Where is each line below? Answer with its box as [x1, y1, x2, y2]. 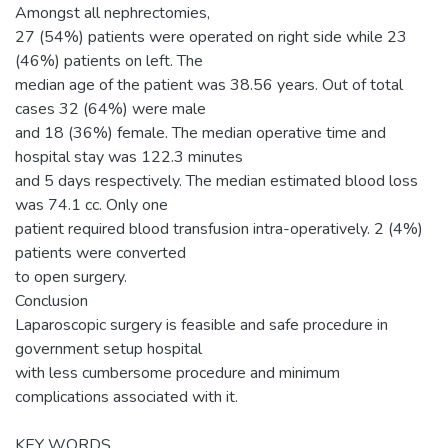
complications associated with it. [15, 385, 238, 408]
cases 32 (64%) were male [15, 97, 206, 120]
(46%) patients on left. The [15, 49, 203, 72]
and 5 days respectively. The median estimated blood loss [15, 169, 418, 192]
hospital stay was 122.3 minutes [15, 145, 243, 168]
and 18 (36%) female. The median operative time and [15, 121, 386, 144]
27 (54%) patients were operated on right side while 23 [15, 25, 407, 48]
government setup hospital [15, 337, 202, 360]
